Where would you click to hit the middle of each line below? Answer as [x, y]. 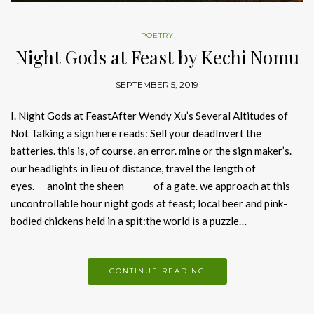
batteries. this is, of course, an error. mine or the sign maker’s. [151, 150]
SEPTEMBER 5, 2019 [157, 84]
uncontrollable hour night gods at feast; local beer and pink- [149, 203]
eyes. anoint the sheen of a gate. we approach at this [150, 185]
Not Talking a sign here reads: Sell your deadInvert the [136, 133]
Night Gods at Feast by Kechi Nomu [157, 57]
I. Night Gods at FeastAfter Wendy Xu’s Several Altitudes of [149, 115]
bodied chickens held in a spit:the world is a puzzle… [129, 220]
